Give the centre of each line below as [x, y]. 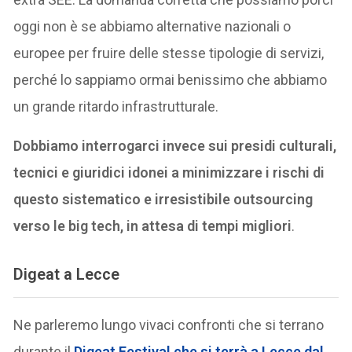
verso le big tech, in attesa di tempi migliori [153, 225]
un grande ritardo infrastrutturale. [116, 106]
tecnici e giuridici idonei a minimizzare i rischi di [169, 172]
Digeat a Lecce [67, 274]
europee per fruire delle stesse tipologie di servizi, [169, 53]
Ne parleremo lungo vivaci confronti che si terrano [169, 325]
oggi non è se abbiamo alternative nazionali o [152, 26]
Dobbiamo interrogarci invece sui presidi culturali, [175, 145]
